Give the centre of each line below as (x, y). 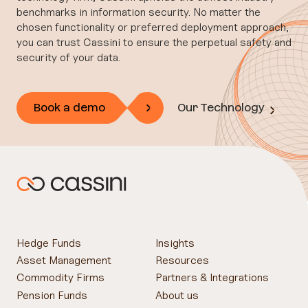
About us (177, 295)
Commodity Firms (60, 277)
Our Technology (221, 107)
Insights (175, 243)
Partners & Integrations (212, 277)
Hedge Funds (49, 243)
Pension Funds (52, 295)
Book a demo (69, 107)
